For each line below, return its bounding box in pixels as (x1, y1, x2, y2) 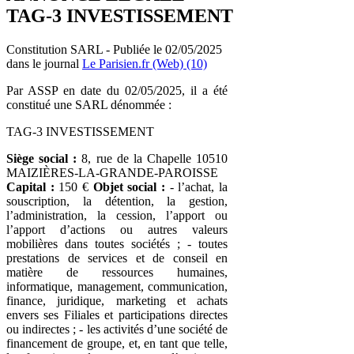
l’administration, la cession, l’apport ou (6, 208, 228, 222)
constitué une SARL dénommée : (6, 97, 171, 111)
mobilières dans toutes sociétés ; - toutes (6, 236, 228, 250)
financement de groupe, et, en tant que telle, (6, 336, 228, 350)
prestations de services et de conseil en (6, 250, 228, 265)
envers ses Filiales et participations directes (6, 307, 228, 322)
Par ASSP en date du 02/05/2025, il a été (6, 83, 228, 97)
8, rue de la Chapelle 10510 (77, 151, 228, 165)
